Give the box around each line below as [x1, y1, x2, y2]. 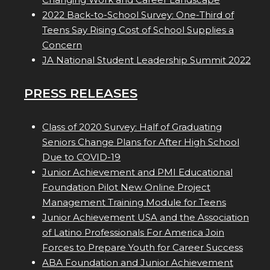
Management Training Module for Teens [42, 196, 226, 209]
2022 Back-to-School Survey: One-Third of [42, 9, 234, 21]
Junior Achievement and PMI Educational [42, 166, 233, 178]
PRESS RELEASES [24, 86, 137, 101]
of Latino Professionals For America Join [42, 227, 224, 239]
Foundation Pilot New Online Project [42, 181, 210, 193]
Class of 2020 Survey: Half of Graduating [42, 121, 222, 133]
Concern [42, 39, 82, 51]
